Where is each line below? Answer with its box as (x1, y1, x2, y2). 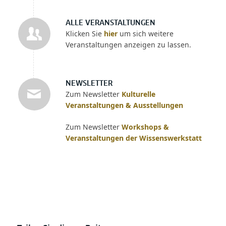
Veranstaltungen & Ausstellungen (65, 100, 183, 110)
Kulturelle (121, 89, 155, 99)
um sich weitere (117, 28, 174, 38)
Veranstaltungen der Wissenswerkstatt (65, 133, 202, 143)
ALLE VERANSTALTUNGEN (65, 19, 155, 27)
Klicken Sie (65, 28, 104, 38)
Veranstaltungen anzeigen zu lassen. (65, 39, 191, 49)
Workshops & (121, 122, 169, 132)
